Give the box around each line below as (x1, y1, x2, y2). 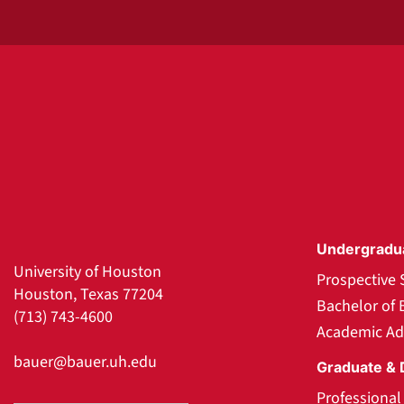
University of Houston (14, 261, 161, 283)
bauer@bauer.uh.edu (14, 351, 157, 373)
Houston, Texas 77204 (14, 283, 163, 306)
